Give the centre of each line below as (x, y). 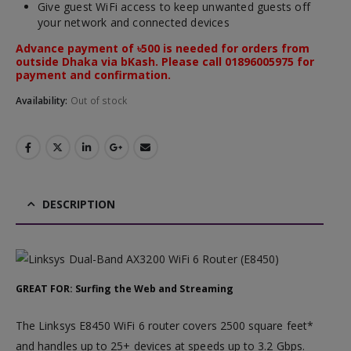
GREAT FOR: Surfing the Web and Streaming (125, 289)
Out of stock (99, 100)
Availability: (43, 100)
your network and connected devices (134, 23)
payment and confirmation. (93, 75)
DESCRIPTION (79, 204)
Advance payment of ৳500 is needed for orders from (163, 49)
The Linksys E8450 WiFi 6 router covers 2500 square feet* (165, 326)
